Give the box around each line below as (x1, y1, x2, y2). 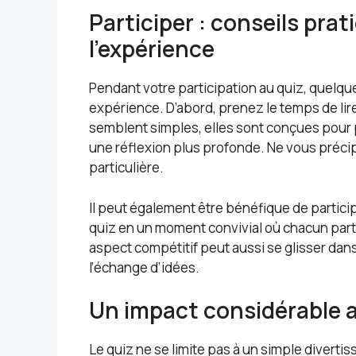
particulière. (89, 158, 164, 177)
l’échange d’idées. (89, 257, 199, 277)
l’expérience (89, 33, 215, 64)
